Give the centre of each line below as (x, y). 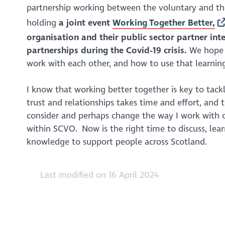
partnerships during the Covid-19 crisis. (108, 50)
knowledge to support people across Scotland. (117, 142)
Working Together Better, (163, 23)
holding (42, 23)
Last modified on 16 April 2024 (98, 175)
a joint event (85, 23)
